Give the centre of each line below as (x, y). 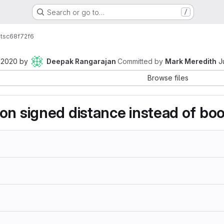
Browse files (168, 78)
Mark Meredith (191, 61)
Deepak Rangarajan (81, 61)
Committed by (140, 61)
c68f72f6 (20, 36)
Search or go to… (75, 12)
